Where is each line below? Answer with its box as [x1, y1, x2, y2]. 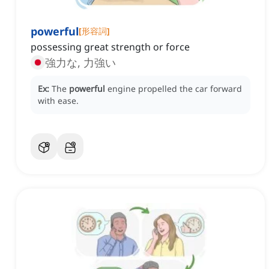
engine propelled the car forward [107, 83, 242, 95]
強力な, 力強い [45, 55, 116, 70]
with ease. [38, 95, 79, 107]
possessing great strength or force [31, 40, 190, 54]
